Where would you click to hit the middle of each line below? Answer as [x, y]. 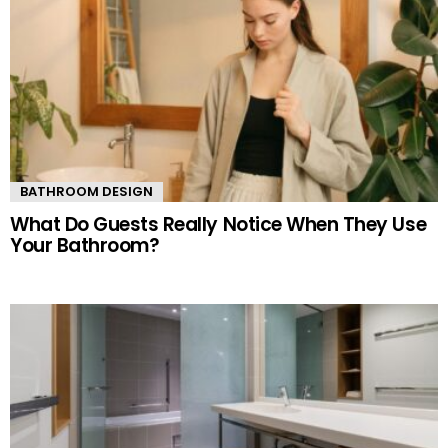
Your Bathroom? [85, 246]
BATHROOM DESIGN [86, 192]
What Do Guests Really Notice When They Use [218, 225]
